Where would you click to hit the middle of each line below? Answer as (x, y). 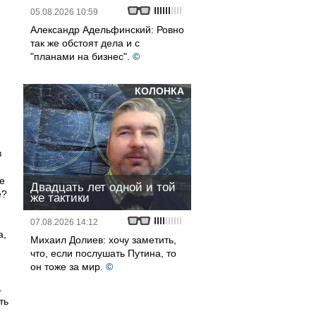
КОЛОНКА (159, 91)
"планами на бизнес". (80, 56)
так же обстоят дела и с (85, 43)
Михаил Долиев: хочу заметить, (103, 240)
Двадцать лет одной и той (103, 187)
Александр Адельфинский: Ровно (107, 30)
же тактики (60, 198)
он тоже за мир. (67, 267)
